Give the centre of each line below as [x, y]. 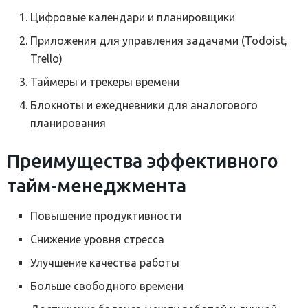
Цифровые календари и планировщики [133, 17]
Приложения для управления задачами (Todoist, [159, 40]
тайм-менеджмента [97, 185]
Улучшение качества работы [105, 263]
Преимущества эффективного [143, 161]
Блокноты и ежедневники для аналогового [144, 105]
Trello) [47, 58]
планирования [68, 123]
